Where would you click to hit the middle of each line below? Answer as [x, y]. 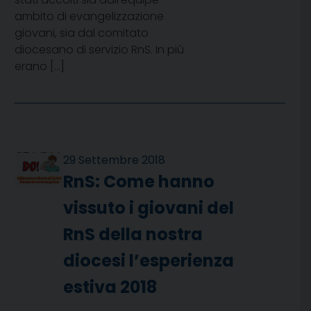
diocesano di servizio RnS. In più [99, 50]
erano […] [40, 67]
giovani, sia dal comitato [82, 33]
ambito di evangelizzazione [89, 17]
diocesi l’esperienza [149, 261]
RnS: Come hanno [139, 182]
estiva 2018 [110, 287]
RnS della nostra [133, 235]
